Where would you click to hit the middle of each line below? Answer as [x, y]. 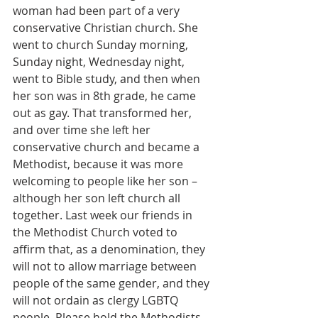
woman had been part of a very [98, 11]
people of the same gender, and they [113, 283]
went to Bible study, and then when [108, 79]
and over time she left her [83, 130]
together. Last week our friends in [104, 215]
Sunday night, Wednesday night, [100, 62]
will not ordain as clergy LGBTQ [97, 300]
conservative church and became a [108, 147]
